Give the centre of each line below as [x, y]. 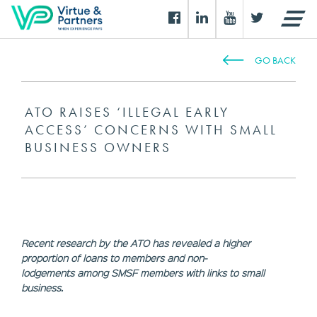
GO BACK [275, 60]
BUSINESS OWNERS [98, 148]
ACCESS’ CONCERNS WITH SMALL [151, 130]
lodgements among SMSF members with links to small [143, 272]
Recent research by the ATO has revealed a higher [136, 243]
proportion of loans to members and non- [114, 258]
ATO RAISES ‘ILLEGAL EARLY [127, 112]
